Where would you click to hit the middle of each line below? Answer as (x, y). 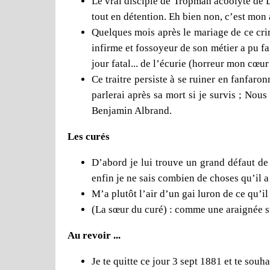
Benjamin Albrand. (132, 110)
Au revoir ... (94, 235)
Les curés (89, 136)
